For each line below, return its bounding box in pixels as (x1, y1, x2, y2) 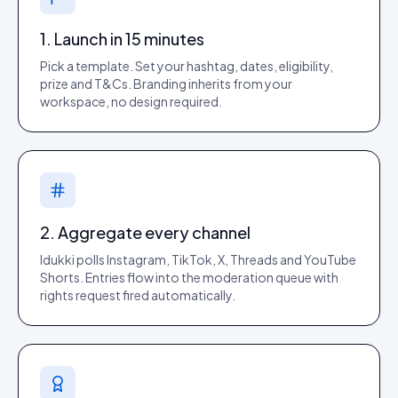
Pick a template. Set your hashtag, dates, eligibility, (40, 58, 333, 74)
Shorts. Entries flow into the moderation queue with (40, 269, 338, 285)
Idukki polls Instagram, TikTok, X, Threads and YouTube (40, 251, 356, 267)
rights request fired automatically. (40, 287, 235, 303)
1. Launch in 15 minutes (40, 28, 204, 49)
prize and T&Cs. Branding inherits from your (40, 76, 292, 92)
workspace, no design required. (40, 93, 222, 109)
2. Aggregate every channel (40, 222, 251, 243)
